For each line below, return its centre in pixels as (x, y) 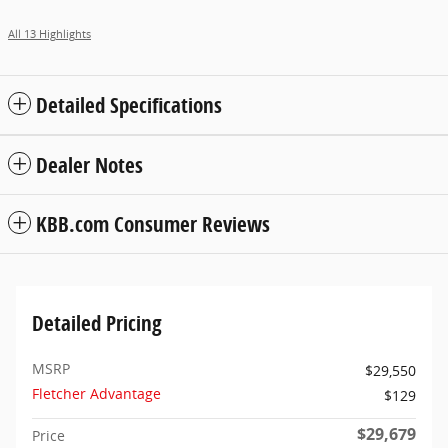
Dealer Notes (89, 165)
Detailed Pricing (97, 323)
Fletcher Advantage (96, 394)
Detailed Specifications (129, 105)
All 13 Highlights (49, 34)
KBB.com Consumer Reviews (153, 224)
